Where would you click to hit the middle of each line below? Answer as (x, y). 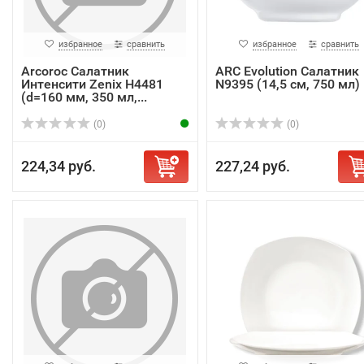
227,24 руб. (252, 166)
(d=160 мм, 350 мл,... (84, 97)
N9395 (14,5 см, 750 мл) (287, 84)
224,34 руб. (58, 166)
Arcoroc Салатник (75, 71)
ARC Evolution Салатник (287, 71)
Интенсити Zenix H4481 (92, 84)
